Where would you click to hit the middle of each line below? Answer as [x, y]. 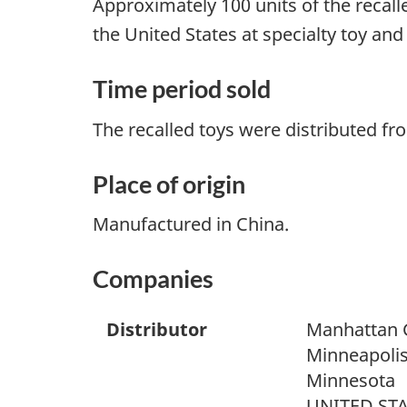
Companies [153, 279]
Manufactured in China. [191, 224]
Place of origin [169, 184]
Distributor [157, 330]
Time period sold [182, 89]
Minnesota [351, 381]
